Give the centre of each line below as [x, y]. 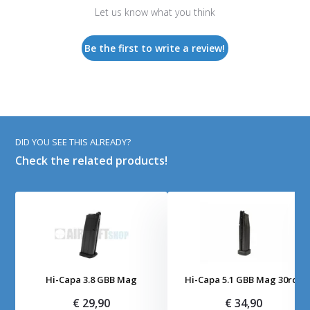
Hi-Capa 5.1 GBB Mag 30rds [244, 280]
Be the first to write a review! [155, 48]
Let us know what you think [155, 12]
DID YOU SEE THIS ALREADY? [73, 142]
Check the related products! [92, 161]
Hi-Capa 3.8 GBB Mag [92, 280]
